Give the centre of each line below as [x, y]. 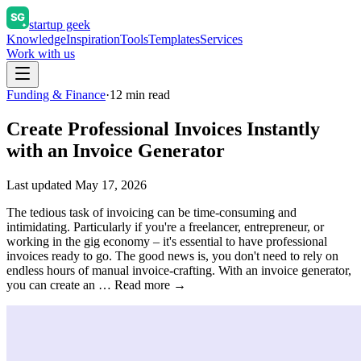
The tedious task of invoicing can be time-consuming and [151, 212]
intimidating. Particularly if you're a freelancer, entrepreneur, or [165, 226]
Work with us [41, 54]
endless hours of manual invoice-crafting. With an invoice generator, [179, 270]
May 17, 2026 [111, 185]
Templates [174, 39]
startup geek [60, 25]
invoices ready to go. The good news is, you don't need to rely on [172, 255]
